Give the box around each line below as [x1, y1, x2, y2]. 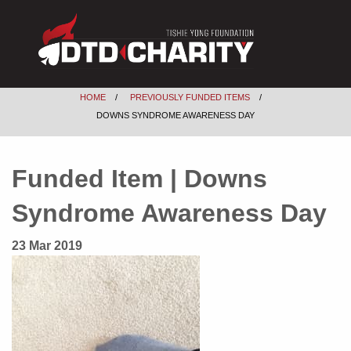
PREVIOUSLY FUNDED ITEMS [130, 92, 250, 103]
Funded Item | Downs [12, 165, 267, 194]
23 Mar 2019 [12, 239, 82, 253]
